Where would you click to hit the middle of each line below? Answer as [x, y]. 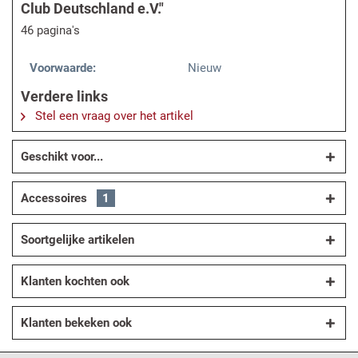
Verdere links [64, 97]
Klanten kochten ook [75, 282]
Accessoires [56, 199]
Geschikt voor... [62, 157]
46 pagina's [50, 31]
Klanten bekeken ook [76, 323]
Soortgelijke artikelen [78, 240]
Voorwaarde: [63, 68]
